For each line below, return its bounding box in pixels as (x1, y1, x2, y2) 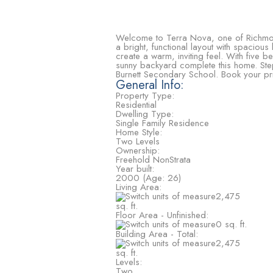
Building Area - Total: (115, 227, 198, 241)
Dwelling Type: (115, 107, 174, 121)
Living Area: (115, 180, 161, 194)
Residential (115, 98, 157, 112)
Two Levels (115, 135, 160, 148)
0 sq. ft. (215, 218, 247, 231)
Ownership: (115, 144, 160, 157)
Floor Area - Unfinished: (115, 208, 208, 222)
